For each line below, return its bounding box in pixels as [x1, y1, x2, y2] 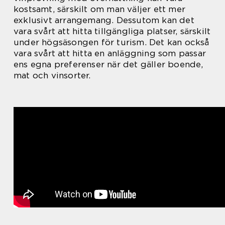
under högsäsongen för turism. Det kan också [14, 37, 209, 47]
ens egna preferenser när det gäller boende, [14, 59, 203, 69]
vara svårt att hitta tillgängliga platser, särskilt [14, 26, 211, 36]
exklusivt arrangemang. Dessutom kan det [14, 15, 194, 25]
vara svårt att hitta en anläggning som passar [14, 48, 206, 58]
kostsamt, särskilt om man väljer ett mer [14, 4, 186, 14]
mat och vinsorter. [14, 70, 91, 80]
